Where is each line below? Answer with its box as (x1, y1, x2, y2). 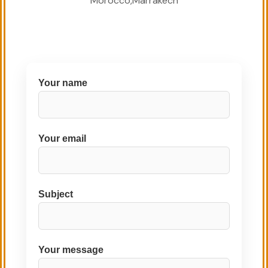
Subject (38, 188, 73, 199)
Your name (38, 77, 87, 88)
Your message (38, 244, 103, 255)
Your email (38, 133, 86, 144)
